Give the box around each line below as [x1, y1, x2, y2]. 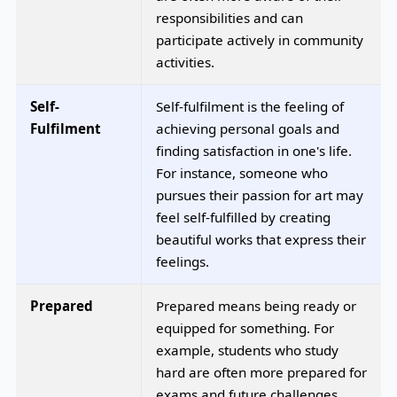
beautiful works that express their [156, 230, 366, 248]
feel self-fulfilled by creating [156, 207, 331, 226]
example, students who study [156, 340, 339, 359]
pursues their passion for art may [156, 185, 363, 204]
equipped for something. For [156, 318, 334, 337]
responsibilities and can [156, 8, 303, 27]
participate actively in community [156, 30, 363, 49]
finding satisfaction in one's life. [156, 141, 352, 160]
